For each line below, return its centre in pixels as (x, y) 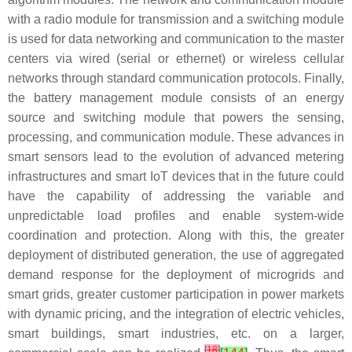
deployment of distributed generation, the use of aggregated (176, 255)
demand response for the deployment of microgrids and (176, 275)
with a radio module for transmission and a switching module (176, 20)
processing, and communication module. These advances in (176, 137)
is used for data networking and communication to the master (176, 39)
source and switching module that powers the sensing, (176, 118)
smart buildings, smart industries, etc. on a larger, (176, 334)
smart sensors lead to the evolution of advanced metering (176, 157)
